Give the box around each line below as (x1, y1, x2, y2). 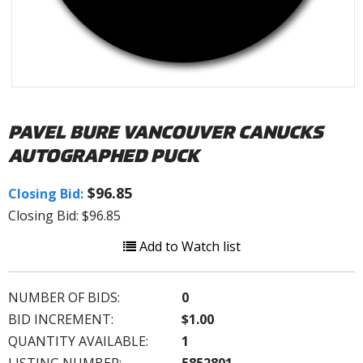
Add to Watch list (135, 237, 241, 255)
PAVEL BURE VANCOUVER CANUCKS (8, 119, 322, 143)
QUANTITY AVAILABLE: (8, 331, 148, 350)
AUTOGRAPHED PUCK (8, 143, 199, 167)
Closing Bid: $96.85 (8, 206, 121, 224)
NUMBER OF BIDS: (8, 288, 120, 306)
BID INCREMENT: (8, 310, 113, 328)
